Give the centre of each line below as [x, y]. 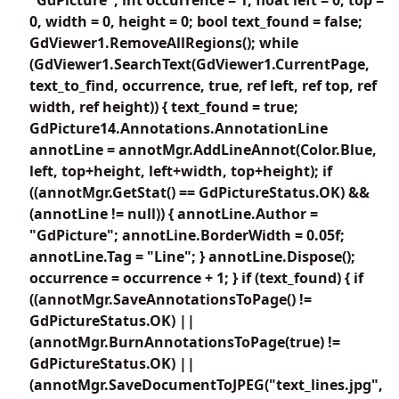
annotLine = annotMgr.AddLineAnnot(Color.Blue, [203, 149]
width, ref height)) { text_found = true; [164, 106]
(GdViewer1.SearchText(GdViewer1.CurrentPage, [199, 64]
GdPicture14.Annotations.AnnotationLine [179, 128]
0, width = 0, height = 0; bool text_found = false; [196, 21]
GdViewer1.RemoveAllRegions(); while [164, 42]
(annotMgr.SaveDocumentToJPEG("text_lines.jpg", [206, 384]
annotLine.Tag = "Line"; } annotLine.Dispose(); [192, 256]
